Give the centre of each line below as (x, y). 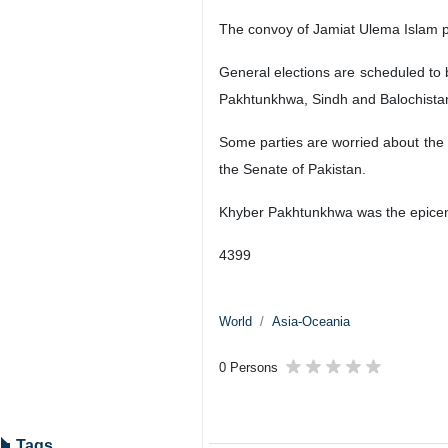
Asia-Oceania (311, 321)
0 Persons (248, 367)
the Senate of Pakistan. (292, 169)
